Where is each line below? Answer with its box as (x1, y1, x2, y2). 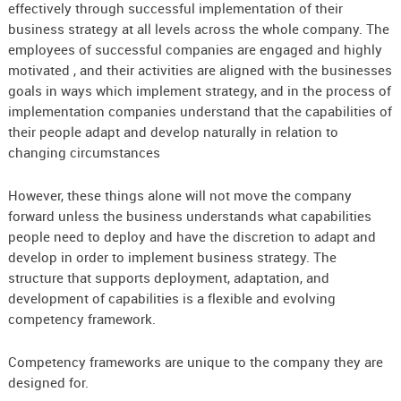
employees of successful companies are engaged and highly (7, 44, 382, 58)
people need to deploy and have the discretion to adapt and (7, 231, 376, 245)
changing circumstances (7, 147, 160, 161)
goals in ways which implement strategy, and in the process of (7, 85, 391, 99)
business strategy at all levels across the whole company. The (7, 23, 389, 38)
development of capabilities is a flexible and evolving (7, 293, 336, 307)
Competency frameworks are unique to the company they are (7, 356, 383, 371)
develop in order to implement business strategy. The (7, 252, 337, 266)
